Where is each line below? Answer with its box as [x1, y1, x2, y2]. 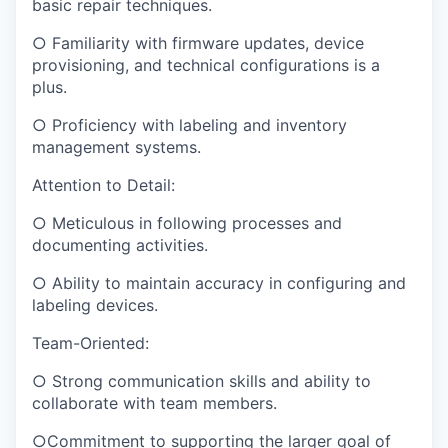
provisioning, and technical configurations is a [32, 55, 380, 76]
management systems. [32, 137, 201, 158]
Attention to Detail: [32, 175, 175, 196]
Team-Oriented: [32, 333, 149, 354]
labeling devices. [32, 295, 158, 316]
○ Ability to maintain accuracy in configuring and [32, 273, 406, 294]
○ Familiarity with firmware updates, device [32, 33, 364, 54]
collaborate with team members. [32, 393, 277, 414]
